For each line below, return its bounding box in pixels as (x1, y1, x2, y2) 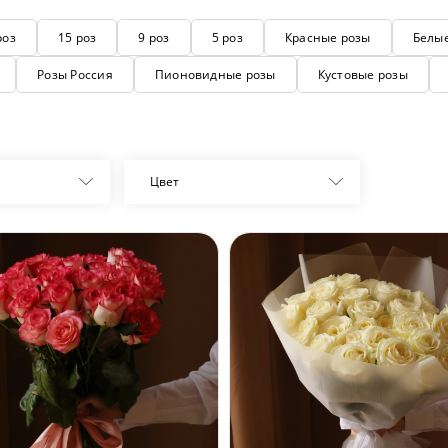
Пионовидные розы (154, 66, 276, 83)
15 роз (57, 29, 97, 46)
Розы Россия (37, 66, 113, 83)
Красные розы (284, 29, 371, 46)
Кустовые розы (317, 66, 408, 83)
